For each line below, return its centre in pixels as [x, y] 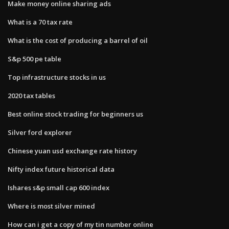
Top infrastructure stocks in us [57, 77]
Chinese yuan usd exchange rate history [72, 151]
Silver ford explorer [40, 132]
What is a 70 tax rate [40, 22]
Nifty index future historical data [61, 169]
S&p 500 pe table [35, 59]
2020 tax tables [31, 95]
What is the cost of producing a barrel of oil [78, 40]
